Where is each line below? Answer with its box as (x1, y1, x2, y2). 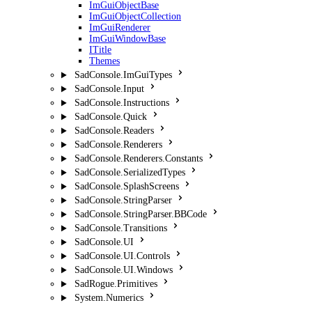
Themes (89, 56, 120, 67)
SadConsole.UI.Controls (74, 251, 170, 262)
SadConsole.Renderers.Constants (74, 153, 203, 164)
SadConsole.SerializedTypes (74, 167, 185, 178)
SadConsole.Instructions (74, 97, 169, 109)
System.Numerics (74, 292, 143, 304)
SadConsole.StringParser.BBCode (74, 209, 207, 220)
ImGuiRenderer (89, 22, 150, 33)
